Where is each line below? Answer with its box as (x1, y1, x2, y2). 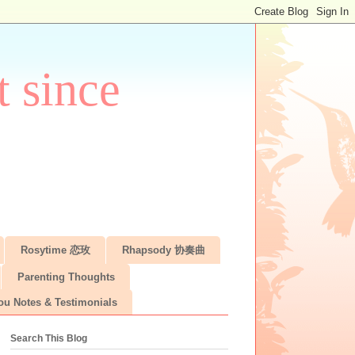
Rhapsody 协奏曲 (121, 243, 205, 256)
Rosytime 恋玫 (20, 243, 90, 256)
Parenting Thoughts (17, 270, 115, 283)
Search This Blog (10, 333, 87, 345)
